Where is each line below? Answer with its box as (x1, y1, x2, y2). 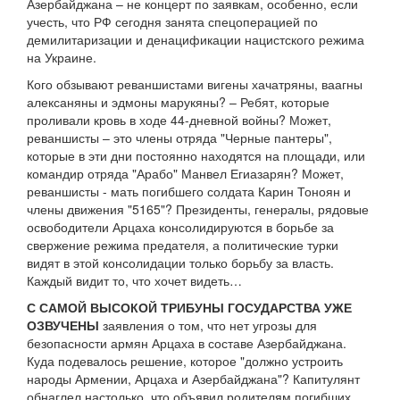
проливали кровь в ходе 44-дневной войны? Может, (27, 111, 331, 129)
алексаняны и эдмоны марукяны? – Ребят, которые (27, 93, 329, 112)
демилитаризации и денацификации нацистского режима (27, 30, 364, 49)
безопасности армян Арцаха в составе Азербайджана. (27, 334, 346, 353)
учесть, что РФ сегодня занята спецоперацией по (27, 12, 318, 31)
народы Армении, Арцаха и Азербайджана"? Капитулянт (27, 370, 360, 388)
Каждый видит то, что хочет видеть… (27, 271, 242, 290)
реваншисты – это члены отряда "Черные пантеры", (27, 129, 332, 147)
